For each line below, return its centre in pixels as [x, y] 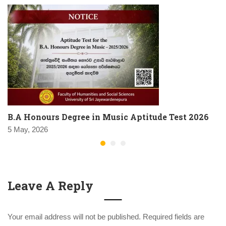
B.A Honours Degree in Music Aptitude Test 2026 [108, 117]
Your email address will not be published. [74, 217]
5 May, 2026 [28, 129]
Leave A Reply [50, 186]
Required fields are [174, 217]
